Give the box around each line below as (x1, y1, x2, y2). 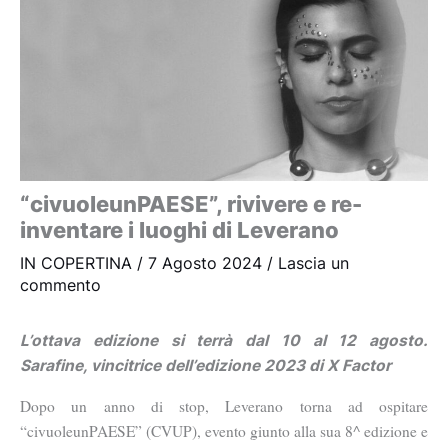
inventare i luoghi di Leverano (20, 217, 339, 244)
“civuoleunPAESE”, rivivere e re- (20, 191, 362, 218)
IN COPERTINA (20, 254, 132, 274)
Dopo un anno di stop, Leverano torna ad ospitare (20, 395, 428, 416)
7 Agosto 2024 (148, 254, 267, 274)
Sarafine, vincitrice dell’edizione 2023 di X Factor (20, 356, 391, 376)
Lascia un (278, 254, 349, 274)
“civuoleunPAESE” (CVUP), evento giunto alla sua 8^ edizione (20, 420, 417, 441)
